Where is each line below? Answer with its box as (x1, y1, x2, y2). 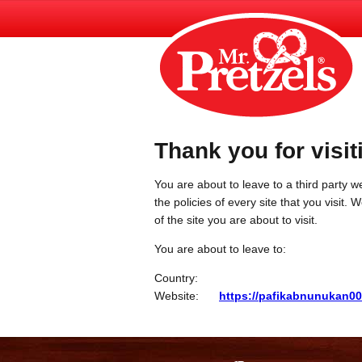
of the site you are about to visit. (154, 213, 318, 226)
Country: (154, 271, 198, 284)
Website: (154, 288, 199, 302)
